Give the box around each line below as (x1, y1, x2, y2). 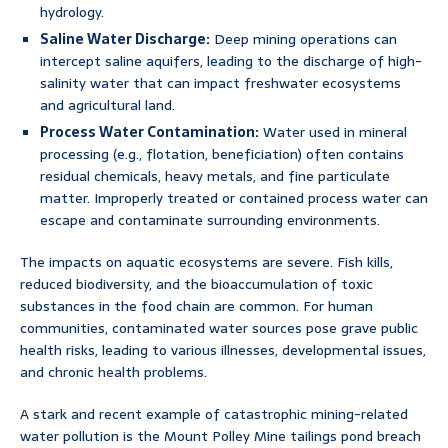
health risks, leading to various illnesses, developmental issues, (20, 339, 426, 362)
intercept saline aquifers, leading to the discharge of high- (40, 50, 422, 73)
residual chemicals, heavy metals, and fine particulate (40, 165, 390, 188)
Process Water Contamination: (40, 121, 259, 144)
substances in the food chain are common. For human (20, 295, 373, 318)
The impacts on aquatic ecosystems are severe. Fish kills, (20, 251, 393, 274)
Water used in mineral (259, 121, 407, 144)
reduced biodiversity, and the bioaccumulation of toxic (20, 273, 373, 296)
